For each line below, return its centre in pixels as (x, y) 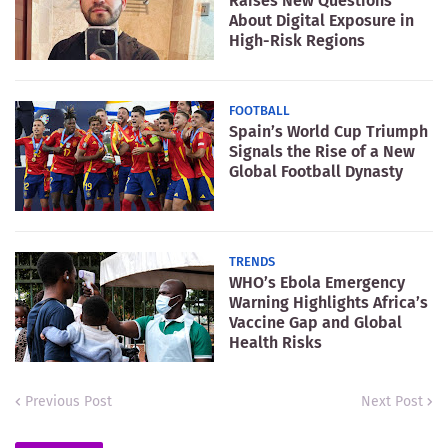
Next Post (392, 402)
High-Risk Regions (297, 41)
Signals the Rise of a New (322, 152)
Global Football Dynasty (316, 172)
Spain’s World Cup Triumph (328, 132)
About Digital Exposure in (321, 21)
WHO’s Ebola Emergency (317, 283)
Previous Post (68, 402)
